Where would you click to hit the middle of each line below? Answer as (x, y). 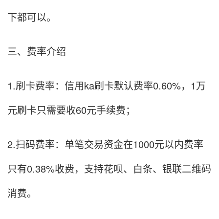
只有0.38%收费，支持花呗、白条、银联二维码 (109, 168)
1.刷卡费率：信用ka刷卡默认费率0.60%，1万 (107, 85)
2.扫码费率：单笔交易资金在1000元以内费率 (105, 144)
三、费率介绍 (37, 51)
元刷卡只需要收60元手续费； (71, 110)
